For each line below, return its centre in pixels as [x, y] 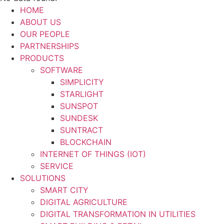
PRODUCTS [42, 58]
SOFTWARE [61, 70]
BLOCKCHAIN [86, 142]
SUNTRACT [81, 130]
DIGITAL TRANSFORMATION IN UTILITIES [118, 214]
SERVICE [57, 166]
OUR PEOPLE [45, 34]
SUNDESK [79, 118]
